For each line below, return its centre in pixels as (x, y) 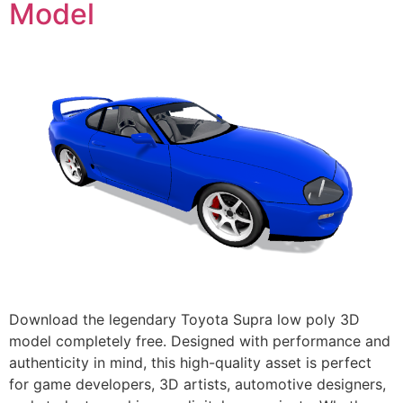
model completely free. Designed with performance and (200, 340)
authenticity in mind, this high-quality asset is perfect (190, 362)
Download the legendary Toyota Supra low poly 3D (184, 319)
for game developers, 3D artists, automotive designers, (197, 384)
